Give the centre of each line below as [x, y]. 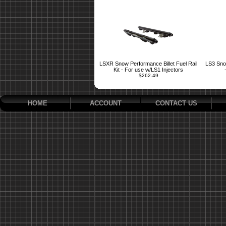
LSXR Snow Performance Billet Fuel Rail [148, 64]
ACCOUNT [105, 103]
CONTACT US [176, 103]
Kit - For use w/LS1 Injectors [148, 70]
